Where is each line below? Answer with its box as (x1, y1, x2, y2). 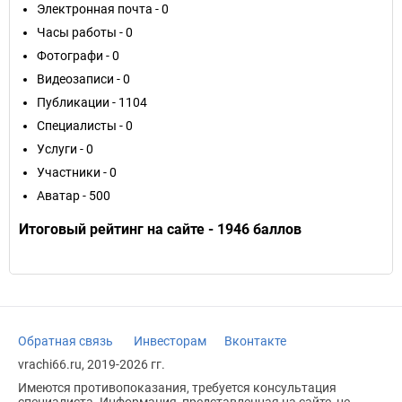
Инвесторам (134, 334, 206, 348)
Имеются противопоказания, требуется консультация (18, 380, 336, 395)
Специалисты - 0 (37, 118, 133, 133)
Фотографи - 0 (37, 48, 119, 63)
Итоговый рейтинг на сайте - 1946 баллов (19, 221, 301, 238)
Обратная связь (18, 334, 113, 348)
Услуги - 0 (37, 142, 93, 156)
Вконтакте (224, 334, 286, 348)
